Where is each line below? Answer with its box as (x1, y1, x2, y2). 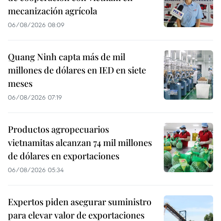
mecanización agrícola (8, 4, 97, 17)
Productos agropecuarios (8, 123, 109, 135)
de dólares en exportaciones (8, 149, 119, 162)
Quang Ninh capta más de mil (8, 50, 125, 63)
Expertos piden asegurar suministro (8, 195, 151, 208)
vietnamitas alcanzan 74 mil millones (8, 136, 152, 148)
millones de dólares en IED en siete (8, 64, 146, 76)
